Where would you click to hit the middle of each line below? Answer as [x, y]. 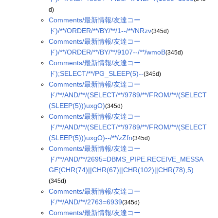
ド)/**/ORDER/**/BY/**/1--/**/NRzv [100, 31]
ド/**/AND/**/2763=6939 [85, 202]
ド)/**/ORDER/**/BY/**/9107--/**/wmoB [107, 52]
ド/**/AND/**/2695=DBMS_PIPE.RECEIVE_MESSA [126, 159]
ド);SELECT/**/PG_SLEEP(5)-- [96, 73]
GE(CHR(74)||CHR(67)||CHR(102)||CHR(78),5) [121, 170]
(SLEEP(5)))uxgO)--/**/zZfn [91, 138]
